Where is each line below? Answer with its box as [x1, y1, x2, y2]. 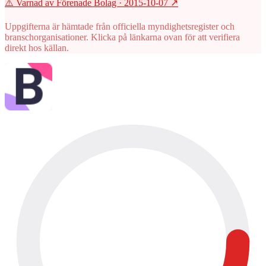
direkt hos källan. [5, 43, 69, 53]
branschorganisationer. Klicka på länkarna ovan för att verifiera [5, 32, 240, 42]
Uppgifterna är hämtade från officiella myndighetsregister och [5, 21, 235, 31]
